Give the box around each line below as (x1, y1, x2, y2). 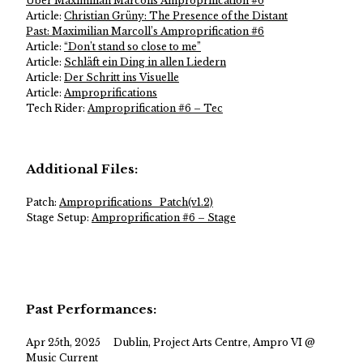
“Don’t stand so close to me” (64, 40, 201, 53)
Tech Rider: (26, 101, 88, 114)
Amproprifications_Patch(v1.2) (59, 195, 213, 208)
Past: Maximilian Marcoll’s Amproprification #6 (26, 24, 264, 37)
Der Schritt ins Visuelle (64, 70, 179, 83)
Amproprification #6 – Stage (92, 211, 236, 224)
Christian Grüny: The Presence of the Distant (64, 9, 288, 22)
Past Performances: (26, 301, 156, 317)
